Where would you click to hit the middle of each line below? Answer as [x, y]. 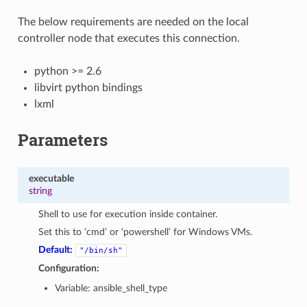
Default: [56, 249]
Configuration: [69, 268]
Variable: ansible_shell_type [111, 288]
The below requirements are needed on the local [133, 22]
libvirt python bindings [88, 87]
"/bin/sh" [101, 250]
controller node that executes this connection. [128, 38]
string [40, 191]
